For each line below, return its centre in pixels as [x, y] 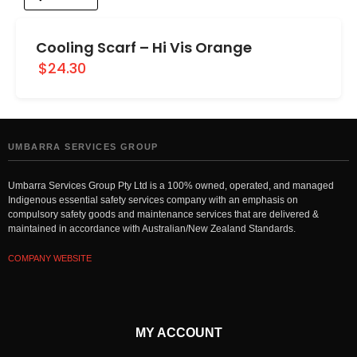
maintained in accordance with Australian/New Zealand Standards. [152, 228]
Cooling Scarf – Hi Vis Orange [144, 47]
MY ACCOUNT [178, 333]
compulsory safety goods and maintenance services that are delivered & [163, 214]
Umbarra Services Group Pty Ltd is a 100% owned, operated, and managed [171, 185]
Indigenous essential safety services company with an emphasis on [153, 200]
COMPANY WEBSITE [50, 258]
